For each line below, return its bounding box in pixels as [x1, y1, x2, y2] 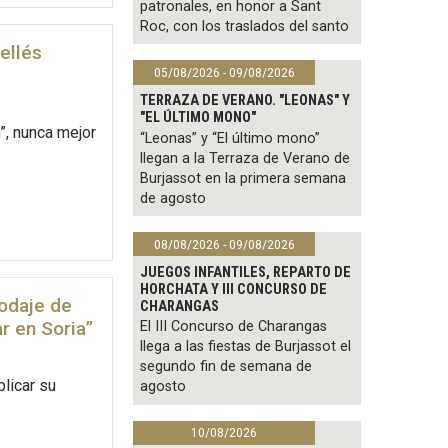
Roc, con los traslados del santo [140, 18, 350, 36]
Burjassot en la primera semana [140, 169, 347, 187]
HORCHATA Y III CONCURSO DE [140, 280, 328, 298]
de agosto [140, 189, 207, 207]
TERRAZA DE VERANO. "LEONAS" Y [140, 91, 351, 109]
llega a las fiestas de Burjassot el [140, 338, 352, 356]
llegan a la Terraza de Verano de [140, 149, 351, 167]
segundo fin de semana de [140, 358, 313, 376]
